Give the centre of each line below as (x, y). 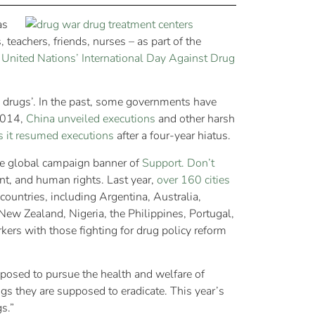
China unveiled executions (91, 119)
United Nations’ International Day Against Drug (118, 58)
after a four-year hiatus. (172, 136)
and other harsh (195, 119)
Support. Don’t (178, 163)
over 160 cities (192, 180)
